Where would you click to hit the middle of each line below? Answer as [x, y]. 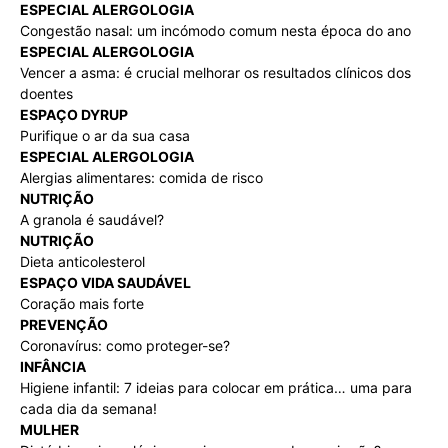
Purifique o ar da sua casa [105, 135]
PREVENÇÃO [64, 324]
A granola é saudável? [92, 219]
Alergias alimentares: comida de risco [141, 177]
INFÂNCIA [53, 366]
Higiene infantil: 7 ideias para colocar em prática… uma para [216, 387]
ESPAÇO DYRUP [74, 114]
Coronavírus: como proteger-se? [125, 345]
